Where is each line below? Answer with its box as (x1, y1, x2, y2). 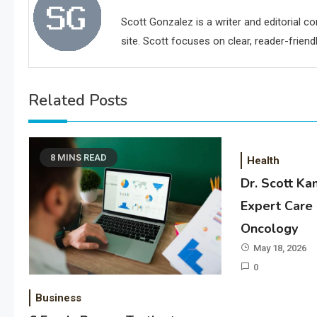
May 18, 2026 (253, 243, 307, 253)
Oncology (241, 220, 299, 237)
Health (247, 154, 280, 167)
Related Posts (28, 90, 127, 111)
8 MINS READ (50, 152, 107, 163)
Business (35, 292, 81, 305)
